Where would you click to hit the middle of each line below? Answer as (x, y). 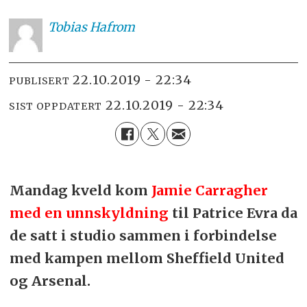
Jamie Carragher (209, 191)
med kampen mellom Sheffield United (147, 258)
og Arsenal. (50, 281)
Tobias (67, 27)
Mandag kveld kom (80, 191)
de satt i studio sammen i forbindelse (143, 236)
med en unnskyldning (89, 213)
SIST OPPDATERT (56, 106)
